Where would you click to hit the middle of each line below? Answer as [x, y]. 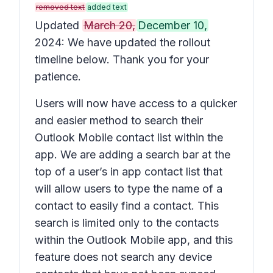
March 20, [109, 25]
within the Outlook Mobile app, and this [134, 240]
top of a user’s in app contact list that [129, 172]
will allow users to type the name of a [129, 189]
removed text [60, 7]
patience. [58, 76]
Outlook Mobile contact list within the [129, 137]
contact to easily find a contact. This [127, 206]
